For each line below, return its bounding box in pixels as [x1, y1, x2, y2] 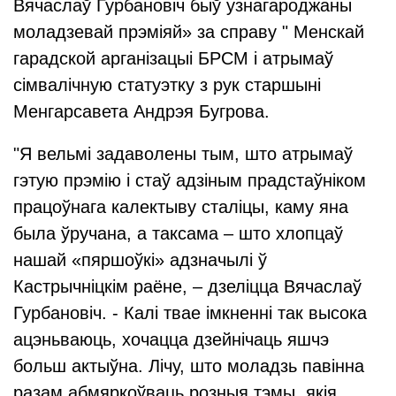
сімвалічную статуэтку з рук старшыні [13, 75, 321, 95]
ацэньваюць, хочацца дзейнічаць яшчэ [13, 330, 329, 349]
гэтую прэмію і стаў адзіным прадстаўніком [13, 171, 366, 190]
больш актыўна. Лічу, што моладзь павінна [13, 356, 364, 376]
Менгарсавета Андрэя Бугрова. [13, 102, 270, 121]
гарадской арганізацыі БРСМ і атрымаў [13, 49, 333, 68]
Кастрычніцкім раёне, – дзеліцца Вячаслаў [13, 277, 362, 296]
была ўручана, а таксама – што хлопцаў [13, 224, 343, 243]
